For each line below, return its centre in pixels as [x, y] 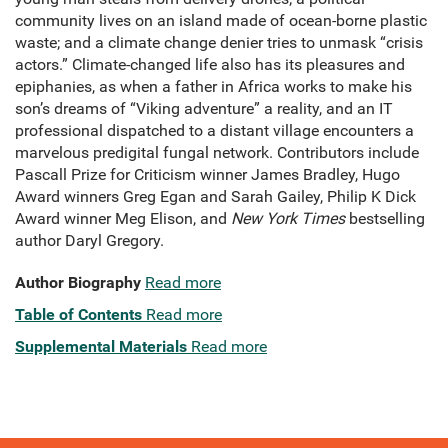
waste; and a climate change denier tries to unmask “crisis [219, 43]
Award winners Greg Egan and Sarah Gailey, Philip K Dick [215, 197]
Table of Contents [78, 315]
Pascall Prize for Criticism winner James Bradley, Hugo [207, 175]
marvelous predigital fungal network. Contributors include [217, 153]
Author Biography [78, 283]
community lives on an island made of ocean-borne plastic [221, 21]
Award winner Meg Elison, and [123, 219]
